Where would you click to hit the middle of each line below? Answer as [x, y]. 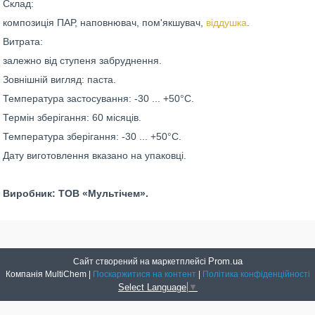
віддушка [226, 22]
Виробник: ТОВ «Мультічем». [76, 193]
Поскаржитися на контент [144, 274]
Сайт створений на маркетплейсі [140, 262]
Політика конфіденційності [256, 274]
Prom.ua [225, 261]
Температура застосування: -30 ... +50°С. [98, 98]
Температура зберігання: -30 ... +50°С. [92, 136]
